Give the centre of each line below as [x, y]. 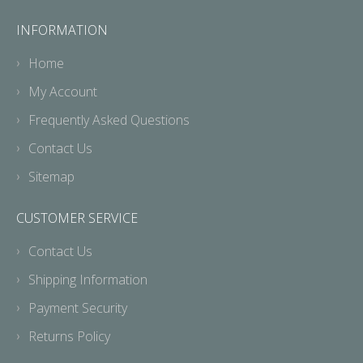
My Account [63, 92]
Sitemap [51, 177]
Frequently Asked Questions [109, 120]
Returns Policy [69, 336]
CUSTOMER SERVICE [77, 218]
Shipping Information [88, 280]
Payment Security [78, 308]
